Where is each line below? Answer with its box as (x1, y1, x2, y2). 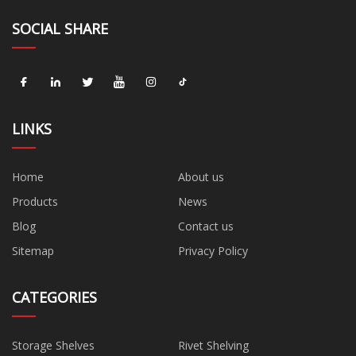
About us (178, 168, 224, 184)
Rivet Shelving (178, 337, 249, 353)
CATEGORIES (12, 287, 97, 307)
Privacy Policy (178, 242, 248, 258)
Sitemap (12, 242, 54, 258)
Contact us (178, 218, 234, 234)
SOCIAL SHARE (12, 18, 108, 38)
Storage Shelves (12, 337, 95, 353)
